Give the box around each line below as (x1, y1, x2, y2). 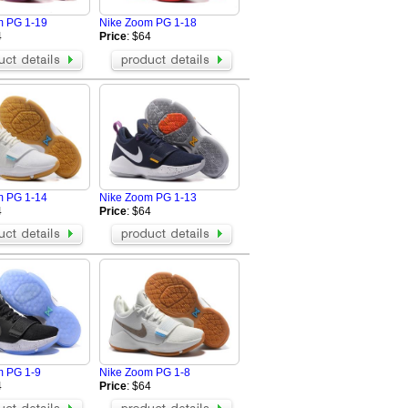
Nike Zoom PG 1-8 (99, 365, 190, 379)
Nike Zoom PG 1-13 (99, 190, 197, 204)
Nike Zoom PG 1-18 (99, 16, 197, 30)
